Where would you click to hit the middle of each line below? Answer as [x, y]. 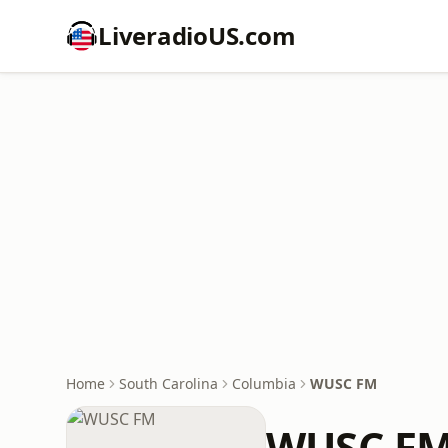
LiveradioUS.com [197, 35]
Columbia [264, 383]
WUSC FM [343, 383]
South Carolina [168, 383]
